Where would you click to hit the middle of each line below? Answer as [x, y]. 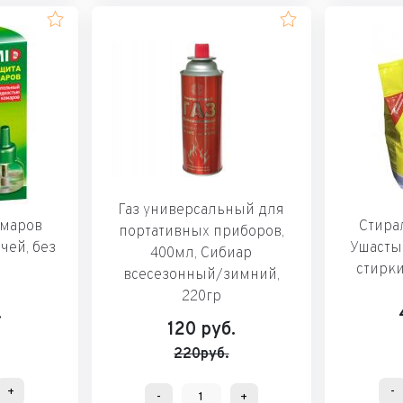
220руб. [201, 354]
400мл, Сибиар [201, 253]
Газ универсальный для [201, 210]
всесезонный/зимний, [201, 275]
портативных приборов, [201, 232]
